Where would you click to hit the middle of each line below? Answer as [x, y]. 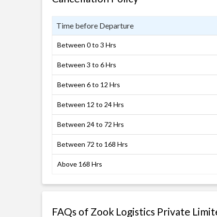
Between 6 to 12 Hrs [89, 85]
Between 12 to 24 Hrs [91, 104]
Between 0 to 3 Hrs [87, 45]
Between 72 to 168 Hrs [93, 144]
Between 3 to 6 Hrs [87, 65]
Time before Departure [95, 25]
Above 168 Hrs [80, 164]
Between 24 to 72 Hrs [91, 124]
